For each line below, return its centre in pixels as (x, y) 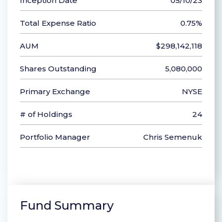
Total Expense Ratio (58, 23)
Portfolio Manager (55, 137)
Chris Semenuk (173, 137)
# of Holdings (46, 114)
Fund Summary (67, 206)
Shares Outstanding (58, 69)
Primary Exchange (55, 92)
